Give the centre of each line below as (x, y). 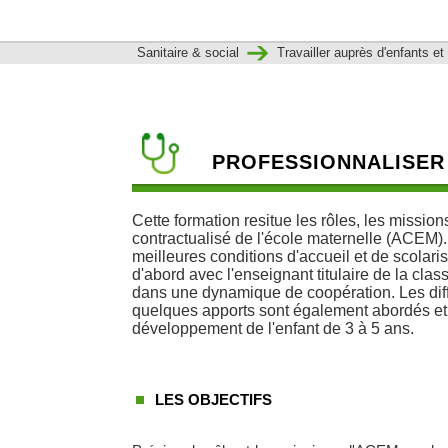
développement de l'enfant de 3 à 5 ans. (273, 328)
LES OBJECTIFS (213, 399)
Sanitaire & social (190, 52)
